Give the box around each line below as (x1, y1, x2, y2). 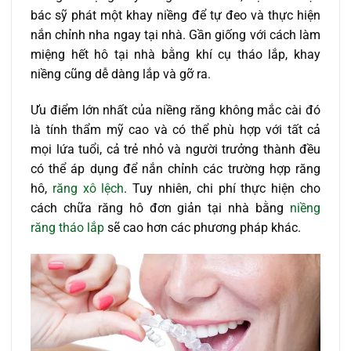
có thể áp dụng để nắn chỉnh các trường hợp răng (31, 161, 320, 177)
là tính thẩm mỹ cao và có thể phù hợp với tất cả (31, 122, 320, 138)
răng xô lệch (52, 181, 125, 197)
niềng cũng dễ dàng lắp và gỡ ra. (31, 67, 211, 82)
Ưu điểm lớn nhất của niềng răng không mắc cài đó (31, 103, 320, 118)
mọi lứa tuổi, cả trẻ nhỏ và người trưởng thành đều (31, 142, 320, 157)
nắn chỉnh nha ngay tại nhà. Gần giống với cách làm (31, 27, 320, 43)
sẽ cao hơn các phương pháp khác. (104, 220, 301, 236)
